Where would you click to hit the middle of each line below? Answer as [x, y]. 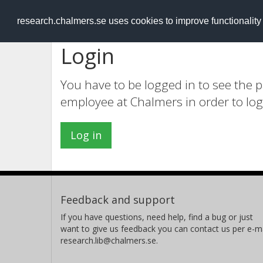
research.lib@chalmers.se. [109, 240]
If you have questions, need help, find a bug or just [157, 217]
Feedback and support [118, 200]
